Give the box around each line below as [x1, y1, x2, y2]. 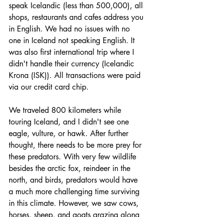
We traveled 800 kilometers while [9, 105, 124, 116]
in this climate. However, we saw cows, [9, 198, 141, 209]
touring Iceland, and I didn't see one [9, 117, 131, 127]
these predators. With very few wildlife [9, 152, 139, 162]
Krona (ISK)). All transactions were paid [9, 70, 143, 81]
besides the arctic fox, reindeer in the [9, 163, 133, 174]
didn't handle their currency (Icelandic [9, 59, 137, 69]
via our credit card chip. [9, 82, 91, 93]
